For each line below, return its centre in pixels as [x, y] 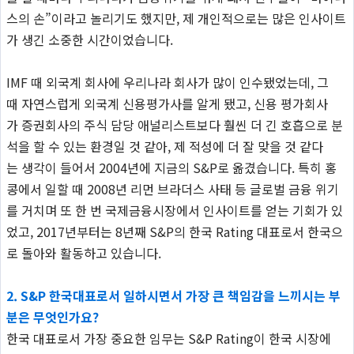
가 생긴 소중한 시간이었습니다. [91, 39]
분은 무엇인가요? [52, 316]
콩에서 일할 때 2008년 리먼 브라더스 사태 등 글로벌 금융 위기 [172, 188]
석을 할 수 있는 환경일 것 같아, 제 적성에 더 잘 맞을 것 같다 [164, 146]
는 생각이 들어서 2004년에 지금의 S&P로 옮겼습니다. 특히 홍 [171, 167]
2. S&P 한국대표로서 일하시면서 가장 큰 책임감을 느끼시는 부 [173, 295]
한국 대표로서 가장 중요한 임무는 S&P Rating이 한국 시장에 [168, 338]
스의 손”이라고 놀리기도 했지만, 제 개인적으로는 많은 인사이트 [176, 18]
